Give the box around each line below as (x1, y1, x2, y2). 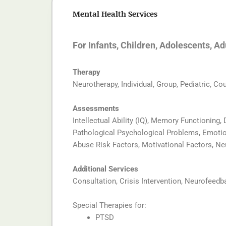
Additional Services (73, 164, 138, 174)
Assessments (73, 103, 119, 113)
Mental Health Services (73, 8, 157, 19)
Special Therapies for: (73, 200, 146, 210)
